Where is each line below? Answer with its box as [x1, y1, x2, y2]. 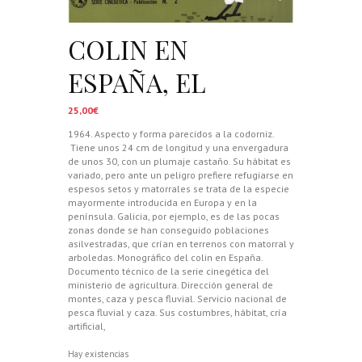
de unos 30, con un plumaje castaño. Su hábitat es [68, 154, 291, 167]
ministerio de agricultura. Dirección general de [68, 278, 273, 291]
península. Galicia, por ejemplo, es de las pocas [68, 209, 280, 222]
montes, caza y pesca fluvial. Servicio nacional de [68, 292, 287, 305]
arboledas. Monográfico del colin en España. [68, 250, 263, 263]
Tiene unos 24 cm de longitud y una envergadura [68, 141, 288, 154]
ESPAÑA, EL [68, 65, 206, 99]
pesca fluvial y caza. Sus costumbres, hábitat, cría [68, 305, 287, 318]
